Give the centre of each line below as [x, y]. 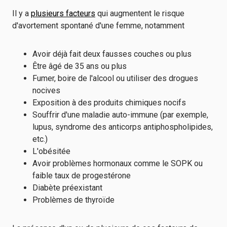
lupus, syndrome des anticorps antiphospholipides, [123, 127]
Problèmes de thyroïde [73, 200]
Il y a [21, 13]
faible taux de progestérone [82, 176]
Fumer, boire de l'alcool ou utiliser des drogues [115, 78]
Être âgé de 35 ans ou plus [80, 66]
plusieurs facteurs [63, 13]
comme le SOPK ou [167, 163]
